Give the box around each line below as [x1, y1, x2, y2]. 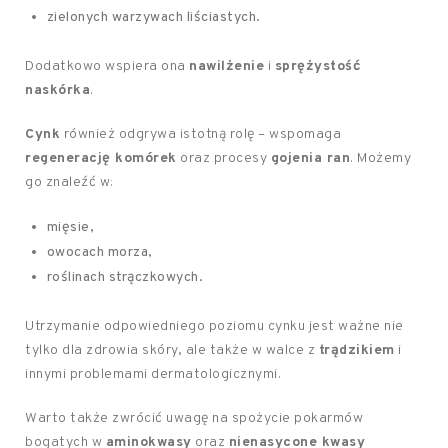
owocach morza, [46, 244, 153, 261]
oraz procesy [176, 150, 271, 167]
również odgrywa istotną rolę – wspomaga [60, 126, 341, 143]
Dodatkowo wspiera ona [25, 58, 189, 75]
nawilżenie [189, 58, 264, 75]
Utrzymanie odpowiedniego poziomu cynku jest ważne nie [25, 318, 404, 335]
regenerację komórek [25, 150, 177, 167]
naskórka [25, 82, 90, 99]
